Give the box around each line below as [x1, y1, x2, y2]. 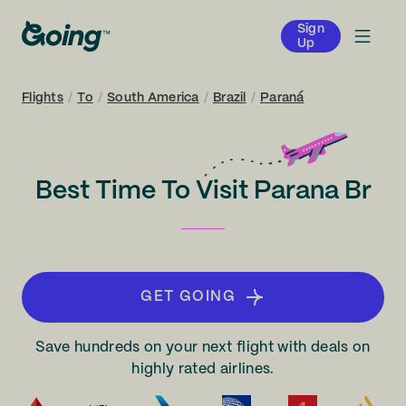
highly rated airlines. [131, 362, 275, 376]
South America [107, 92, 199, 104]
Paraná [259, 92, 304, 104]
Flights [22, 92, 63, 104]
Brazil [213, 92, 246, 104]
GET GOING [140, 290, 237, 304]
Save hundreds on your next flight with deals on [35, 341, 371, 354]
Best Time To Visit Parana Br [34, 179, 372, 204]
